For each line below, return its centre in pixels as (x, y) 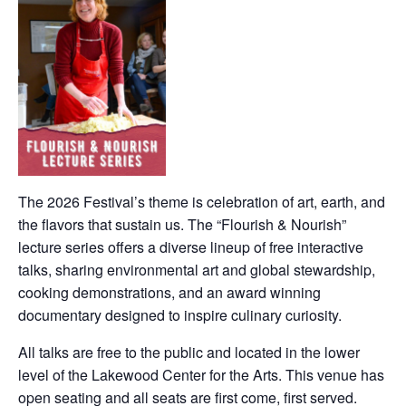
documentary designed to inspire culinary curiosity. (182, 314)
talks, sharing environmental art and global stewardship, (197, 269)
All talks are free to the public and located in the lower (189, 352)
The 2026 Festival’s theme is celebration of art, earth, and (202, 201)
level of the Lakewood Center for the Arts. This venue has (201, 374)
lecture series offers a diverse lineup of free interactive (191, 246)
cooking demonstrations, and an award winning (169, 292)
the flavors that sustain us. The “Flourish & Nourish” (182, 224)
